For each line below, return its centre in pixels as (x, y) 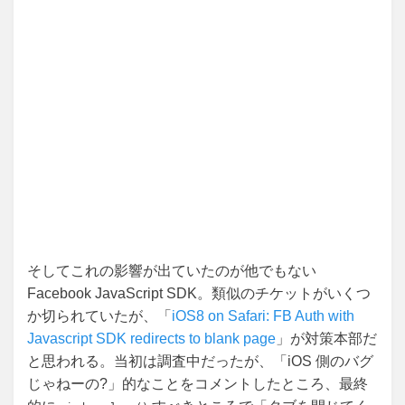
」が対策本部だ (326, 339)
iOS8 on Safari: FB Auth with (263, 316)
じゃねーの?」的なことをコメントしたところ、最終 (198, 384)
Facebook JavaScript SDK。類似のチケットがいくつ (199, 294)
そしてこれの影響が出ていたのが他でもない (172, 271)
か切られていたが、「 (99, 316)
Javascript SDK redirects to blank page (151, 339)
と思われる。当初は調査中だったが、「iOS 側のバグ (200, 362)
